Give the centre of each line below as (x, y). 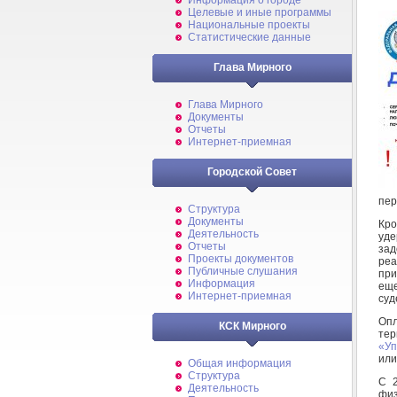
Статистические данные (249, 37)
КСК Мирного (252, 326)
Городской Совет (252, 172)
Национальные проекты (249, 25)
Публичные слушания (243, 271)
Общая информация (240, 363)
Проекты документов (241, 259)
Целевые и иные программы (260, 12)
